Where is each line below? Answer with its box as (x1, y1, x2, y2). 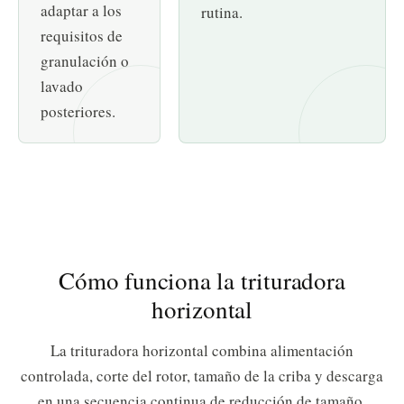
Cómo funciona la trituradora (59, 264, 345, 298)
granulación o (41, 50, 129, 72)
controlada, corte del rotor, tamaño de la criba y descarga (21, 365, 383, 387)
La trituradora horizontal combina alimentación (50, 340, 353, 362)
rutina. (201, 2, 243, 23)
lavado (41, 76, 83, 97)
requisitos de (41, 25, 123, 47)
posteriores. (41, 101, 115, 123)
